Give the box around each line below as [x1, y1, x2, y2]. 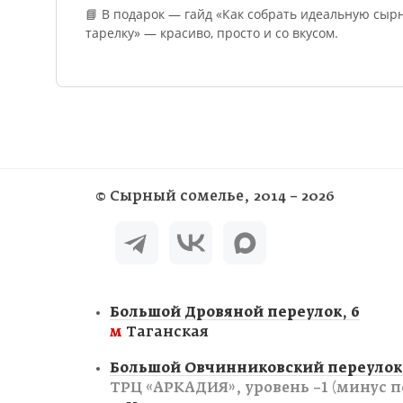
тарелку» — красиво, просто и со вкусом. [85, 23, 338, 41]
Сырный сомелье [110, 189, 244, 203]
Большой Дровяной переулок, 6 [110, 305, 360, 319]
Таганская [122, 325, 209, 339]
